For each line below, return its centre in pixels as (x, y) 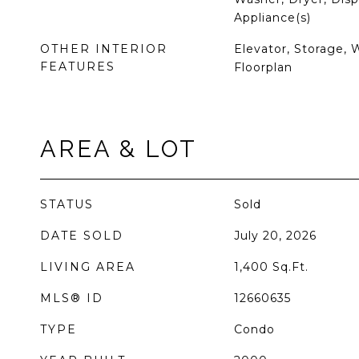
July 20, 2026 (275, 236)
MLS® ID (72, 298)
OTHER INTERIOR (104, 49)
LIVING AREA (88, 267)
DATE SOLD (82, 236)
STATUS (67, 204)
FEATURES (78, 67)
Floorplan (263, 67)
